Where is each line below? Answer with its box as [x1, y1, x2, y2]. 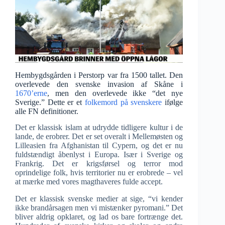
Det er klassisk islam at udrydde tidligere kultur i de [15, 123, 183, 132]
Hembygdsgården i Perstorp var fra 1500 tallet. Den [15, 70, 183, 79]
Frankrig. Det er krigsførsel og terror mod [15, 159, 183, 168]
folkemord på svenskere [85, 97, 162, 106]
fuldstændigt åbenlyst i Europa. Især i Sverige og [15, 150, 183, 159]
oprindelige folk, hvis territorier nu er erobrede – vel [15, 168, 183, 177]
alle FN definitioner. [15, 106, 78, 116]
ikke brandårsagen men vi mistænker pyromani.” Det [15, 203, 183, 212]
